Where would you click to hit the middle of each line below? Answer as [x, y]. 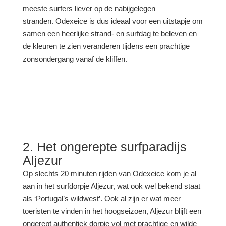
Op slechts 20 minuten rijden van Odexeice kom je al [109, 173]
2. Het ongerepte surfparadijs [104, 147]
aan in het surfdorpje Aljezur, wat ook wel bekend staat [111, 186]
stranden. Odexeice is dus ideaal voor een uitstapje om [112, 21]
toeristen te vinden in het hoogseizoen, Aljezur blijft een [112, 211]
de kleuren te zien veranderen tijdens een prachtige [106, 46]
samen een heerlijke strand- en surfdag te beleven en [109, 34]
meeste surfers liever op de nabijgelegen [89, 8]
